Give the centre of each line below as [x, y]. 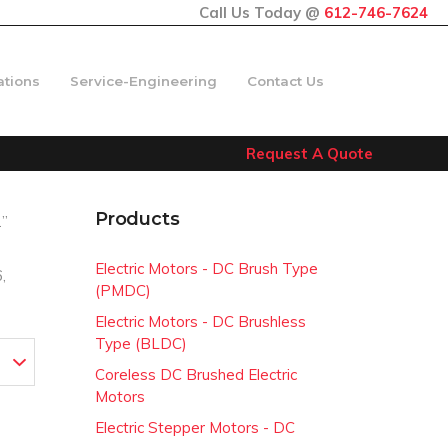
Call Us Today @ [261, 12]
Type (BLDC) [141, 343]
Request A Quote [309, 153]
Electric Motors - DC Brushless [200, 321]
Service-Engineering [143, 81]
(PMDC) [123, 290]
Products [137, 218]
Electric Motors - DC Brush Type [206, 268]
